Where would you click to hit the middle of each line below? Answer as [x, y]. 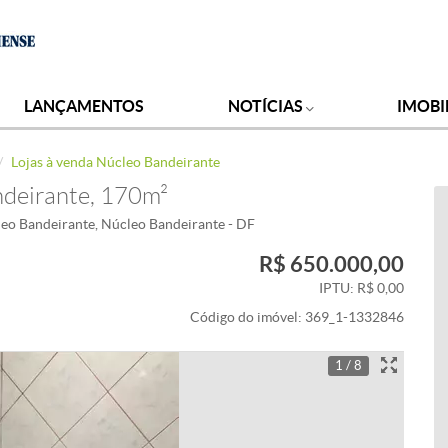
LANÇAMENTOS [84, 106]
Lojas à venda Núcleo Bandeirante [115, 162]
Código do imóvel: [247, 317]
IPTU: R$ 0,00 [361, 288]
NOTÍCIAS [266, 106]
